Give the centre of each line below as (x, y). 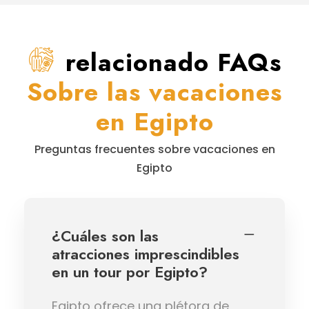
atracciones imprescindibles (146, 253)
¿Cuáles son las (105, 236)
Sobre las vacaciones (154, 92)
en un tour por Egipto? (130, 271)
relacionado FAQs (173, 62)
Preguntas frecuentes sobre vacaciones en (154, 149)
